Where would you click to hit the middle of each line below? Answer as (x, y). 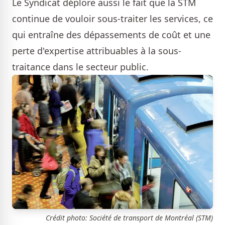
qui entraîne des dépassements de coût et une (111, 35)
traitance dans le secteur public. (80, 67)
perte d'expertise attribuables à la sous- (97, 51)
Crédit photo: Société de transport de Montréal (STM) (129, 218)
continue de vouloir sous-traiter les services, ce (113, 19)
